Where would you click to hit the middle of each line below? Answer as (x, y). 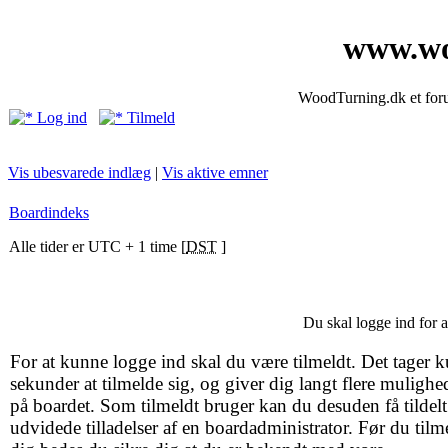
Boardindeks (49, 212)
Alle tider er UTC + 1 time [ (97, 246)
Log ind (60, 117)
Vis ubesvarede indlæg (79, 172)
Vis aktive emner (215, 172)
